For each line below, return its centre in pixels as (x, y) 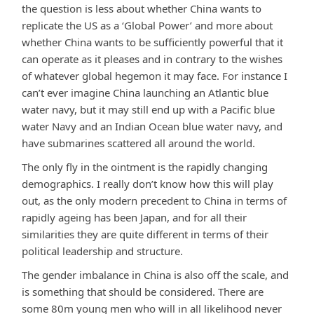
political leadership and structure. (102, 251)
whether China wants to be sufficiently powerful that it (152, 42)
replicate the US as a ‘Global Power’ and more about (147, 25)
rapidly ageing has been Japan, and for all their (134, 217)
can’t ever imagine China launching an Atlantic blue (145, 92)
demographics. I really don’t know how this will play (148, 183)
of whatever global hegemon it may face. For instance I (155, 75)
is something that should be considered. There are (143, 291)
